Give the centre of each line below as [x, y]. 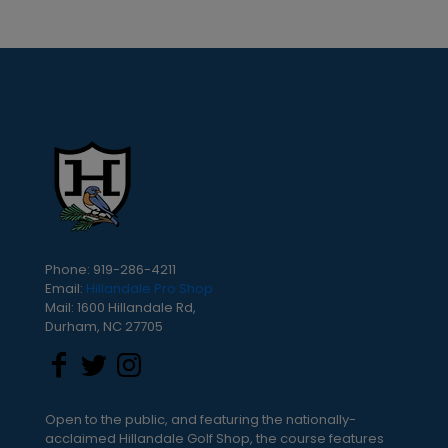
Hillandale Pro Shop [149, 288]
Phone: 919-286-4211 [110, 269]
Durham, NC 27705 [104, 326]
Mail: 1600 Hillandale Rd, [120, 307]
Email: [65, 288]
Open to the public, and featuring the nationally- [200, 419]
